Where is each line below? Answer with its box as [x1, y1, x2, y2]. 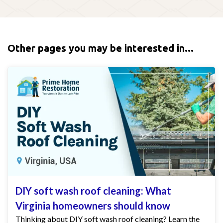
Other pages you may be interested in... [7, 42, 194, 54]
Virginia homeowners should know [15, 200, 170, 212]
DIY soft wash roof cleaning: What [15, 185, 171, 197]
